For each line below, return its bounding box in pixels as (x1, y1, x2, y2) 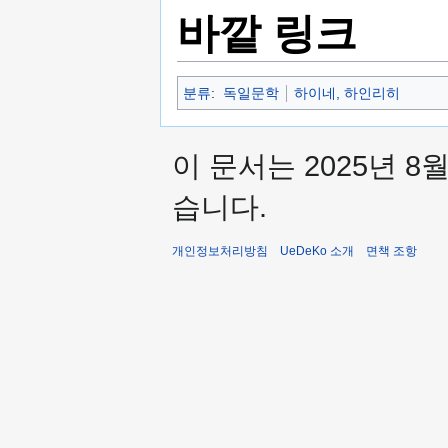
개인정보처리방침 (172, 243, 268, 258)
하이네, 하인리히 (293, 84, 400, 101)
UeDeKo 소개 (280, 243, 354, 258)
